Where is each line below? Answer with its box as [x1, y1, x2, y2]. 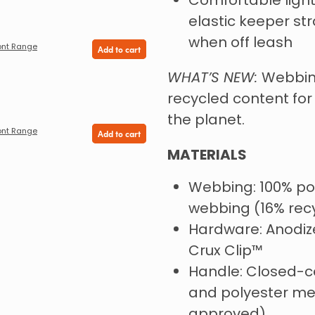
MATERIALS [167, 144, 247, 169]
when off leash [188, 32, 292, 56]
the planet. [167, 110, 245, 133]
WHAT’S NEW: [167, 67, 262, 91]
